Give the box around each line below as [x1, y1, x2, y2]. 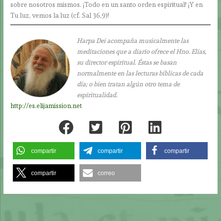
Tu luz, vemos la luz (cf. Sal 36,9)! [10, 11, 110, 19]
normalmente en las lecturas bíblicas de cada [76, 70, 203, 77]
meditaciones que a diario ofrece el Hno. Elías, [76, 48, 206, 56]
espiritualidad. [76, 91, 117, 99]
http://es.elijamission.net [10, 102, 82, 110]
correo [98, 169, 115, 177]
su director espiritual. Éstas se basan [76, 59, 177, 67]
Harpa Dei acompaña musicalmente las [76, 37, 188, 45]
